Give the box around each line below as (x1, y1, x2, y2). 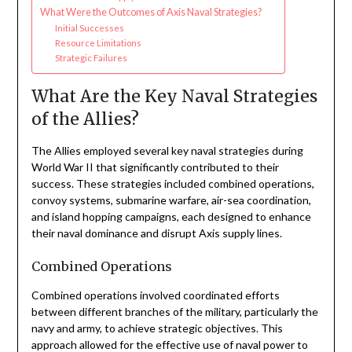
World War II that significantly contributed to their (31, 160, 279, 174)
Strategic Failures (55, 53, 128, 64)
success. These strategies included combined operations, (31, 177, 314, 191)
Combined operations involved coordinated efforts (31, 288, 280, 302)
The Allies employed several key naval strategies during (31, 144, 303, 158)
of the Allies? (31, 108, 139, 130)
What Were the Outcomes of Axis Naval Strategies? (39, 6, 262, 19)
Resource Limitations (55, 38, 142, 49)
